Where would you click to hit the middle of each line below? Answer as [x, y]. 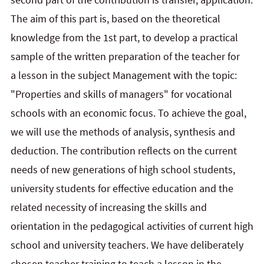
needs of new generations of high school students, [123, 170]
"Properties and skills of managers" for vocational [121, 94]
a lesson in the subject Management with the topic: [124, 75]
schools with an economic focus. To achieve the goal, [128, 113]
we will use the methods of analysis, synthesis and [123, 132]
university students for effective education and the [122, 189]
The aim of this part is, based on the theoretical [115, 19]
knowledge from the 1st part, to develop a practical [124, 38]
